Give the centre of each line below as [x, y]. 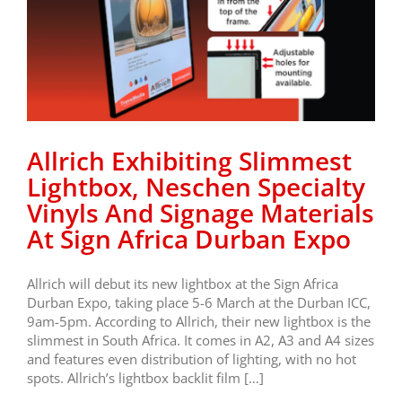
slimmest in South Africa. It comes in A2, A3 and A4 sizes [201, 340]
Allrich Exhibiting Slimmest [189, 160]
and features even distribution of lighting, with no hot [192, 358]
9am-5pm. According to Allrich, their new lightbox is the [199, 321]
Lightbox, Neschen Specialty [196, 186]
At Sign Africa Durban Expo [189, 238]
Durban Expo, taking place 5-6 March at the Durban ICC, [199, 302]
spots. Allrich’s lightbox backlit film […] [145, 377]
